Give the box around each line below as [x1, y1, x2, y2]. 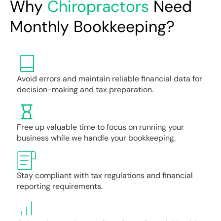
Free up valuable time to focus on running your [17, 121, 184, 132]
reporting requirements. [17, 181, 103, 191]
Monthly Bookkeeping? [10, 16, 175, 37]
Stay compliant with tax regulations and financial [17, 170, 193, 181]
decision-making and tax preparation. [17, 84, 153, 95]
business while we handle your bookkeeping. [17, 132, 176, 143]
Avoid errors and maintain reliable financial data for [17, 73, 202, 84]
